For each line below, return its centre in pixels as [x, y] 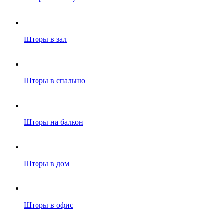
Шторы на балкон [54, 122]
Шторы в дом [46, 164]
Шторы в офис [48, 205]
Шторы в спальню [55, 81]
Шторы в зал [45, 39]
